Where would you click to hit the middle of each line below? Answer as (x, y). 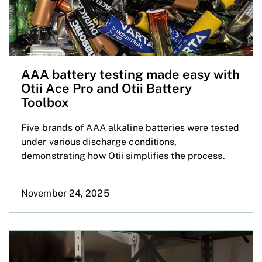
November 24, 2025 (65, 193)
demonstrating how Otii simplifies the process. (123, 156)
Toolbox (45, 102)
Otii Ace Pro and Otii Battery (106, 88)
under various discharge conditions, (99, 142)
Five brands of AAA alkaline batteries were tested (130, 127)
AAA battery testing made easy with (130, 74)
